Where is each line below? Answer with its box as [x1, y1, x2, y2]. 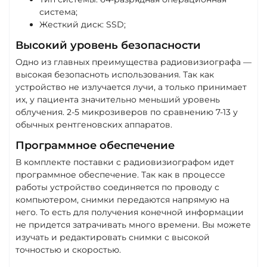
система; [39, 6, 77, 17]
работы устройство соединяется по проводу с [15, 181, 219, 193]
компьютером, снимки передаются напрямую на [15, 194, 229, 205]
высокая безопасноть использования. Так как [15, 69, 214, 80]
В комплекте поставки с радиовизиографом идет [15, 156, 234, 167]
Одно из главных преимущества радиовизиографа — [15, 56, 252, 67]
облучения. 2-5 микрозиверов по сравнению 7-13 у [15, 106, 238, 117]
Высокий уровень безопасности [15, 38, 201, 52]
